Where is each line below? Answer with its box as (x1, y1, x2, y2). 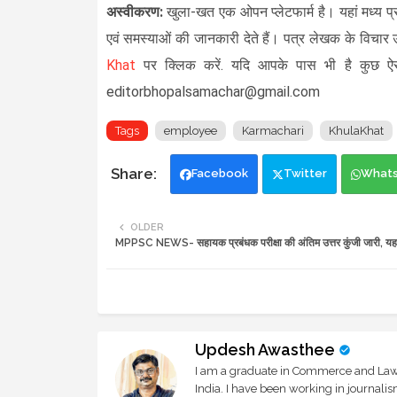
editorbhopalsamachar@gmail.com (105, 82, 320, 100)
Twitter (283, 166, 327, 180)
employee (163, 123, 217, 137)
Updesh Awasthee (194, 339, 335, 359)
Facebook (191, 166, 248, 180)
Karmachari (241, 123, 304, 137)
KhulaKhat (328, 123, 384, 137)
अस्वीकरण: (105, 3, 167, 20)
